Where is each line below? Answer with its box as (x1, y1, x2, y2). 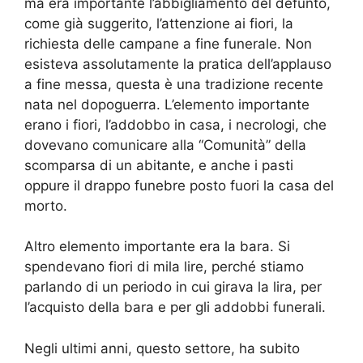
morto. (24, 197, 67, 214)
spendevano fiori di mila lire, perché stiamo (24, 258, 304, 275)
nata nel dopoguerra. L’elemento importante (24, 96, 310, 113)
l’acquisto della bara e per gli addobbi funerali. (24, 299, 326, 316)
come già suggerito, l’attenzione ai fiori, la (24, 15, 293, 32)
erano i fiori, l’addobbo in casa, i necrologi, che (24, 116, 327, 133)
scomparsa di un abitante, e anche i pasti (24, 156, 293, 173)
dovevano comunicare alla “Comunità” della (24, 136, 306, 153)
